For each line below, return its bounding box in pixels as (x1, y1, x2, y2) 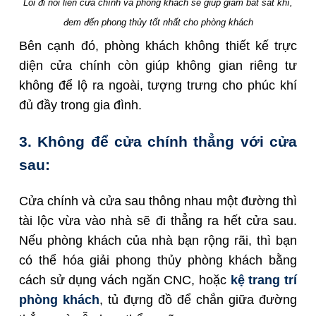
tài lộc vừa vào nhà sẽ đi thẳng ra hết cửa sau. (19, 214, 297, 229)
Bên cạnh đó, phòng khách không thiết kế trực (19, 39, 297, 54)
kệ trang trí (230, 273, 298, 288)
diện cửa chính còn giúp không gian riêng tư (19, 59, 297, 73)
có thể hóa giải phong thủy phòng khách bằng (19, 253, 297, 268)
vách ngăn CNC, (101, 273, 195, 288)
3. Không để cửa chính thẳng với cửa (19, 133, 297, 150)
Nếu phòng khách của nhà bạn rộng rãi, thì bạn (19, 233, 297, 248)
